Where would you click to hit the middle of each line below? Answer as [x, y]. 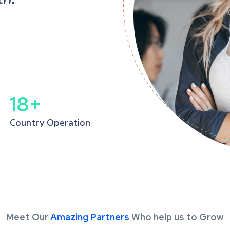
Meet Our [28, 217]
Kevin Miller [155, 37]
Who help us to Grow [177, 217]
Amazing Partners [90, 217]
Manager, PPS [148, 53]
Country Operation [50, 123]
